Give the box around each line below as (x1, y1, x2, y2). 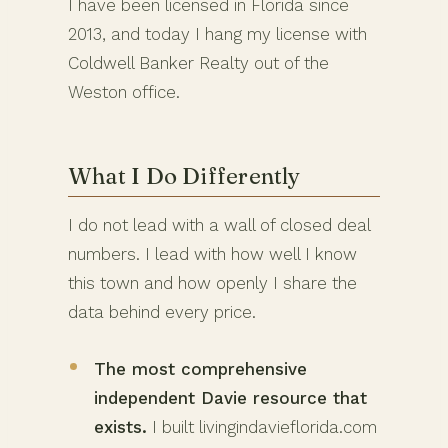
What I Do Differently (68, 162, 301, 191)
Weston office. (68, 82, 180, 103)
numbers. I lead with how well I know (68, 243, 357, 264)
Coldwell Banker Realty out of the (68, 53, 329, 74)
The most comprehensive (94, 358, 307, 379)
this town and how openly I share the (68, 272, 357, 293)
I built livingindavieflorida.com (147, 416, 377, 437)
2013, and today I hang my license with (68, 24, 367, 45)
